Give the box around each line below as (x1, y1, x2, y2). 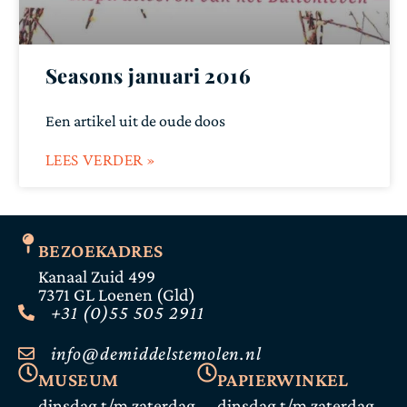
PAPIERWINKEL (217, 369, 349, 391)
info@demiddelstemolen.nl (50, 342, 263, 364)
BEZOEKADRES (38, 240, 164, 262)
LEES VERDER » (45, 151, 155, 171)
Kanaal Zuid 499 (38, 266, 155, 286)
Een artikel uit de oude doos (45, 112, 225, 130)
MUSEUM (38, 369, 119, 391)
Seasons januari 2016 (45, 62, 251, 89)
